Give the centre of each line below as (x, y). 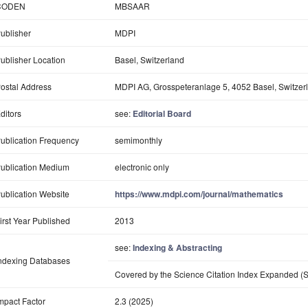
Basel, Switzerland (150, 60)
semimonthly (139, 140)
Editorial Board (162, 114)
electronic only (142, 167)
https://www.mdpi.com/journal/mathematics (199, 194)
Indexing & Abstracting (177, 248)
